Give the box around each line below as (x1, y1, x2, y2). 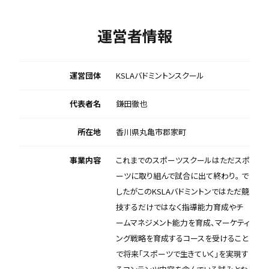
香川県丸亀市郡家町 (115, 126, 186, 138)
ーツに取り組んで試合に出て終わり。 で (115, 170, 249, 182)
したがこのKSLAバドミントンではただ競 (115, 186, 249, 198)
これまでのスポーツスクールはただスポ (115, 154, 250, 166)
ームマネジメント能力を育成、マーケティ (115, 217, 250, 229)
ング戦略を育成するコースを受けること (115, 232, 248, 244)
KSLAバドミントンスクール (115, 70, 204, 82)
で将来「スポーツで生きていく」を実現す (115, 248, 249, 260)
